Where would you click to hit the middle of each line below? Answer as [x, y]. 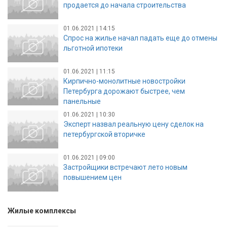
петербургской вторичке [104, 134]
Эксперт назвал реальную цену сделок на [134, 124]
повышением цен [92, 177]
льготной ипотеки [93, 48]
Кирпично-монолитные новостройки [124, 81]
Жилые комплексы [42, 211]
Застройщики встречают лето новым [125, 167]
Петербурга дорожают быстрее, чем [124, 91]
